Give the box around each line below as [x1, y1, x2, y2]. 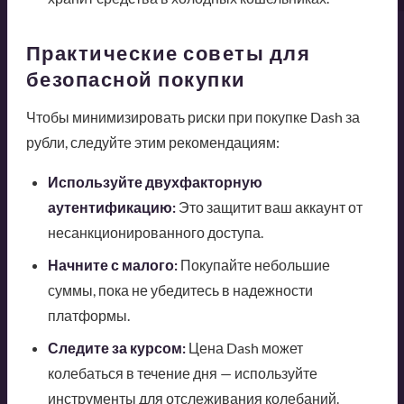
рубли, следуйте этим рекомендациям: [25, 133, 280, 151]
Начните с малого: [47, 256, 178, 274]
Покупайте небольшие [177, 256, 330, 274]
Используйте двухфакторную [47, 173, 262, 191]
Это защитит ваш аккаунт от [175, 198, 363, 216]
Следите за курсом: [47, 339, 186, 357]
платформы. [47, 307, 130, 325]
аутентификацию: [47, 198, 176, 216]
